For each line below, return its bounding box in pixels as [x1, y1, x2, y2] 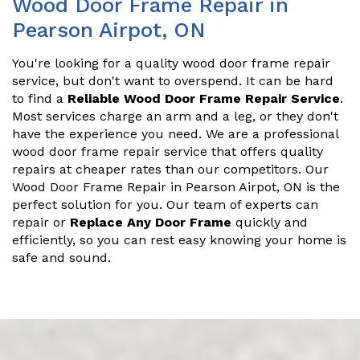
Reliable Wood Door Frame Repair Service [67, 90, 340, 106]
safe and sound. [12, 249, 111, 265]
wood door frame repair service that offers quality [12, 143, 323, 159]
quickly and [231, 214, 308, 230]
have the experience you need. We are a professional [12, 125, 338, 141]
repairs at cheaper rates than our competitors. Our [12, 161, 329, 177]
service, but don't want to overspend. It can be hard [12, 72, 333, 88]
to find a [12, 90, 67, 106]
